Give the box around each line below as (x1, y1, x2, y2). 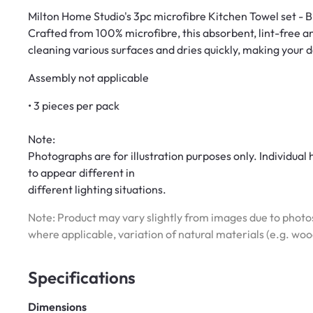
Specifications (28, 267, 136, 289)
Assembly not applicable (28, 71, 149, 85)
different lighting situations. (28, 182, 166, 197)
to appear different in (28, 166, 135, 180)
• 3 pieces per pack (28, 99, 119, 113)
